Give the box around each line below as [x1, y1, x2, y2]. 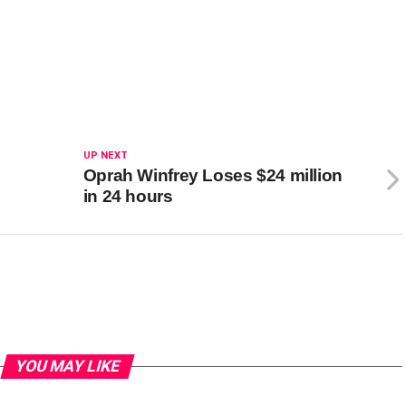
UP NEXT [82, 150, 128, 162]
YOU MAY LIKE [12, 357, 122, 376]
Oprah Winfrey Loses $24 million [82, 166, 343, 186]
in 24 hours [82, 187, 173, 207]
